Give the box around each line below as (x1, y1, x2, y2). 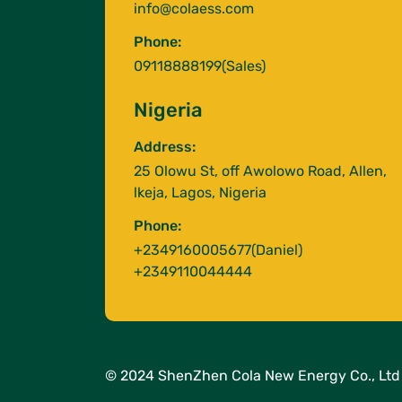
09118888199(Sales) (134, 55, 266, 78)
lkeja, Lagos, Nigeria (134, 181, 267, 205)
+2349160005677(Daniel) (134, 239, 302, 262)
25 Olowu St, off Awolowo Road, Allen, (134, 160, 387, 183)
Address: (134, 135, 196, 159)
